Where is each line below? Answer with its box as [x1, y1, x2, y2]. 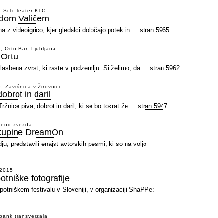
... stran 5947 [130, 102, 167, 109]
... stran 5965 [132, 26, 169, 34]
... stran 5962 [142, 64, 180, 72]
